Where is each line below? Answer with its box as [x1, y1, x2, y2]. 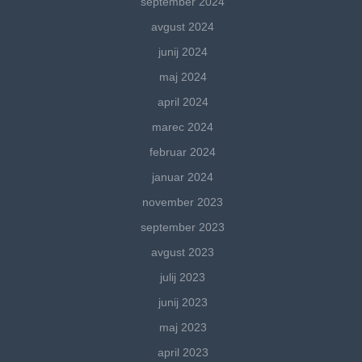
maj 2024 [158, 70, 207, 84]
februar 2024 [149, 145, 216, 159]
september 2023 [141, 221, 225, 234]
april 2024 [157, 95, 208, 109]
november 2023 [142, 196, 223, 209]
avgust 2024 [151, 20, 214, 34]
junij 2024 [158, 45, 208, 59]
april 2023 [157, 346, 208, 360]
